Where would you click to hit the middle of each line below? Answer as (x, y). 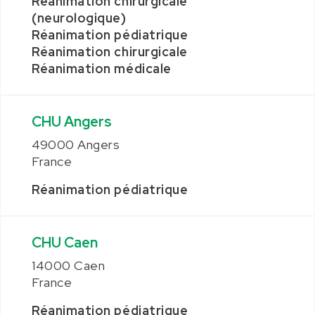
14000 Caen (69, 265)
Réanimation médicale (102, 69)
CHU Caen (65, 243)
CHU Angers (72, 122)
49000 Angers (76, 144)
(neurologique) (79, 18)
